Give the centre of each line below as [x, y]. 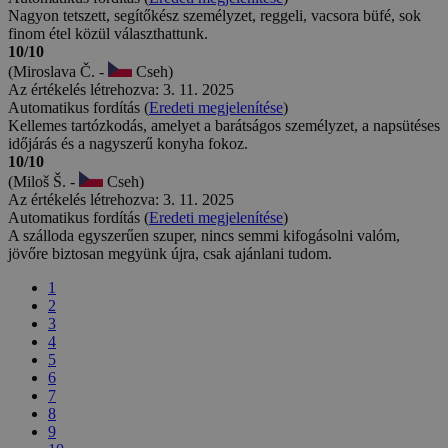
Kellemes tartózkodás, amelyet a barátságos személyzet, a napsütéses [224, 125]
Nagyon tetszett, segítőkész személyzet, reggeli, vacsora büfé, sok [214, 15]
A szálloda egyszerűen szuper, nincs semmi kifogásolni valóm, [204, 235]
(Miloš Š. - [43, 181]
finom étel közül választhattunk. [108, 33]
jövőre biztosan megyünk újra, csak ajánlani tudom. [170, 253]
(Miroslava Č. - [58, 71]
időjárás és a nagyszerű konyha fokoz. [128, 143]
